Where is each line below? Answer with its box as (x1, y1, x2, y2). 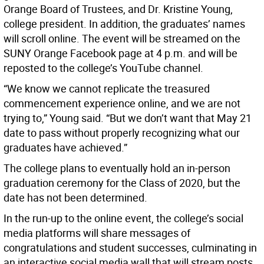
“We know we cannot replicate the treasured (4, 81, 210, 95)
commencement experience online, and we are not (4, 96, 240, 110)
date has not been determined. (4, 190, 147, 204)
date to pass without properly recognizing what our (4, 126, 240, 140)
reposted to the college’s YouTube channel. (4, 61, 203, 75)
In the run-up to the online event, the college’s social (4, 211, 243, 225)
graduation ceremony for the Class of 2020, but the (4, 176, 240, 190)
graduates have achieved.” (4, 140, 127, 154)
